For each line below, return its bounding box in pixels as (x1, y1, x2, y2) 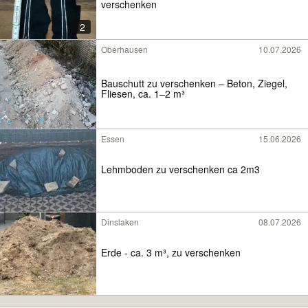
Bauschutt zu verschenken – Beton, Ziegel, (101, 76, 287, 90)
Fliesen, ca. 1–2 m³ (101, 86, 185, 100)
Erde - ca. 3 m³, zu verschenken (101, 245, 241, 260)
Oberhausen (101, 43, 148, 55)
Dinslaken (101, 216, 139, 228)
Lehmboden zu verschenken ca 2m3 (101, 162, 260, 177)
